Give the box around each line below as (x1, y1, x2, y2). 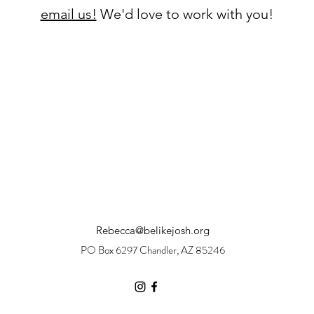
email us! (40, 6, 97, 22)
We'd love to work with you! (96, 6, 273, 22)
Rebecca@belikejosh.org (96, 224, 210, 237)
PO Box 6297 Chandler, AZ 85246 (81, 243, 225, 258)
